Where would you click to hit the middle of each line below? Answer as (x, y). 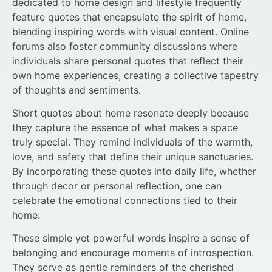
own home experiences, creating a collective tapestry (135, 75)
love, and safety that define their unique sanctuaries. (133, 157)
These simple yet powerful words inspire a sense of (131, 238)
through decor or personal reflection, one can (117, 186)
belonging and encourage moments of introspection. (133, 253)
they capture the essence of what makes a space (125, 127)
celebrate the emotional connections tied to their (125, 200)
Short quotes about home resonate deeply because (131, 113)
